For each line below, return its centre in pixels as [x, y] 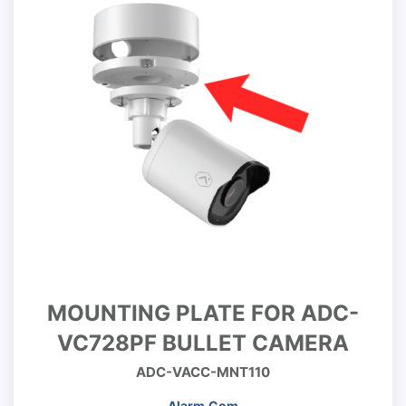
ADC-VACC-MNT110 [203, 372]
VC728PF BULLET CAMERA [203, 343]
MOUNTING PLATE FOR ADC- [203, 313]
